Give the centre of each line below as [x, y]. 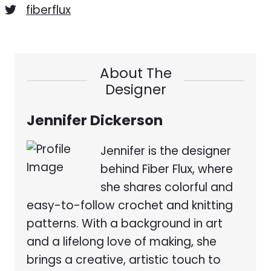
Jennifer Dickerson [95, 120]
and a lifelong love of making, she [122, 241]
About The [135, 73]
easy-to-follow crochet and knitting [130, 205]
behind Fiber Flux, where [167, 169]
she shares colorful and [167, 187]
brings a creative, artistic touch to [124, 260]
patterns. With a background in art [125, 223]
